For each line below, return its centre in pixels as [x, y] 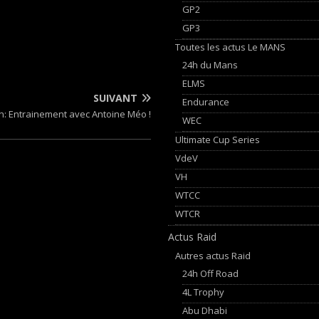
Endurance [206, 101]
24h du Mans [210, 64]
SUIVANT [116, 98]
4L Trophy [204, 292]
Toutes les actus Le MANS [231, 47]
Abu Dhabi [205, 310]
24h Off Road [211, 273]
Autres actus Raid [213, 255]
